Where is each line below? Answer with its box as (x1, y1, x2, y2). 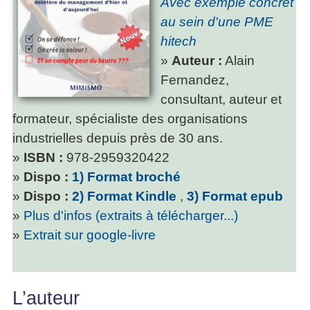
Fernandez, (161, 72, 229, 87)
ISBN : (24, 149, 63, 165)
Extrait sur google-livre (24, 227, 156, 242)
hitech (161, 33, 197, 48)
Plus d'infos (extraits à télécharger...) (24, 208, 238, 223)
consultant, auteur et (161, 91, 282, 107)
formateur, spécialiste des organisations (12, 111, 248, 126)
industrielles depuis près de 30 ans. (12, 130, 223, 145)
